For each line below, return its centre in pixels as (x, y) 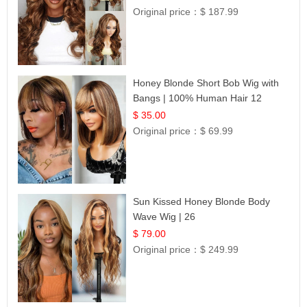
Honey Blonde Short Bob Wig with (206, 83)
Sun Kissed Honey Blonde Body (202, 202)
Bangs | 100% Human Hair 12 (198, 98)
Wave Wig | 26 (164, 217)
